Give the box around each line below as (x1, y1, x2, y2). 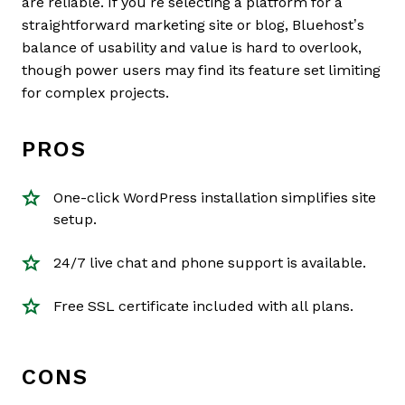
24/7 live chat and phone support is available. (53, 254, 366, 270)
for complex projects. (22, 84, 169, 100)
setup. (53, 211, 97, 227)
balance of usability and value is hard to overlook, (22, 39, 362, 55)
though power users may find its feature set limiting (22, 61, 381, 78)
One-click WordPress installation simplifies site (53, 189, 376, 205)
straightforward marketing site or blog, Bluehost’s (22, 16, 364, 33)
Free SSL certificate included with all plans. (53, 297, 353, 314)
